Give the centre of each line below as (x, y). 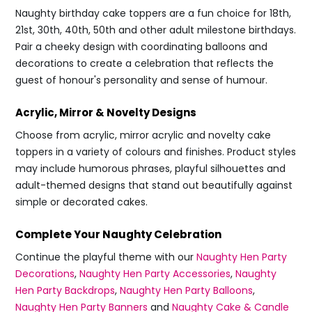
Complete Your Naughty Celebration (118, 234)
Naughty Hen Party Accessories (155, 274)
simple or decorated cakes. (81, 202)
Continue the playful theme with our (106, 257)
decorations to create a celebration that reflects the (145, 63)
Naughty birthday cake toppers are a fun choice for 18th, (153, 13)
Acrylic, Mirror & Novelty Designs (106, 112)
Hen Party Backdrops (65, 290)
